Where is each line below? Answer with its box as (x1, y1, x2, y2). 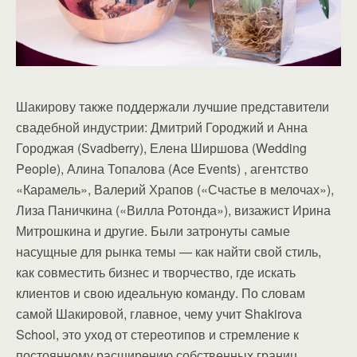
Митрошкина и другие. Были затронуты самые (16, 221, 290, 240)
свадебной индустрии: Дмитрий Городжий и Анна (16, 117, 308, 136)
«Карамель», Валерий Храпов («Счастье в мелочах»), (16, 179, 334, 198)
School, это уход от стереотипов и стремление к (16, 324, 299, 343)
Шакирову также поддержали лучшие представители (16, 96, 329, 116)
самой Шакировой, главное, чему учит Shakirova (16, 304, 302, 323)
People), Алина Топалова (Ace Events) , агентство (16, 159, 308, 178)
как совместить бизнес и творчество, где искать (16, 262, 296, 281)
